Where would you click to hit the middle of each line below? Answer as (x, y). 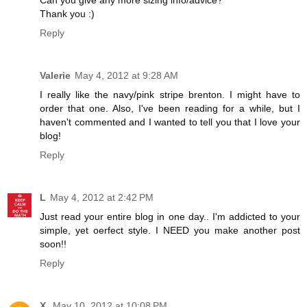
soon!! (53, 244)
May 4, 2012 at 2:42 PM (102, 197)
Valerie (55, 75)
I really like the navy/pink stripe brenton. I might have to (170, 94)
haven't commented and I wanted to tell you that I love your (170, 122)
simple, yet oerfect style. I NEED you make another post (170, 230)
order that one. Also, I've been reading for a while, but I (170, 108)
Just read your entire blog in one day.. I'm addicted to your (170, 216)
